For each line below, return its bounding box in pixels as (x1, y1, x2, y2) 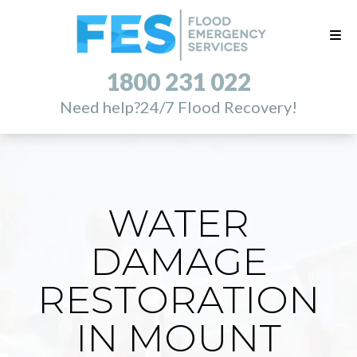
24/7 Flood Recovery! (140, 97, 297, 117)
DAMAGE (89, 238, 268, 284)
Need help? (60, 97, 140, 117)
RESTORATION (37, 277, 320, 323)
